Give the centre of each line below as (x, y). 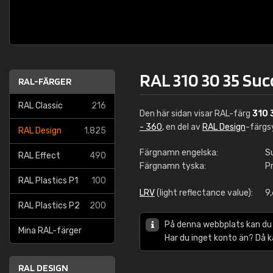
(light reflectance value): (204, 193)
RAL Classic (41, 106)
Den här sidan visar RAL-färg (196, 114)
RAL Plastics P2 (49, 206)
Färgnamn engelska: (179, 153)
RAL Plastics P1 (48, 181)
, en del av (182, 127)
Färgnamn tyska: (173, 166)
